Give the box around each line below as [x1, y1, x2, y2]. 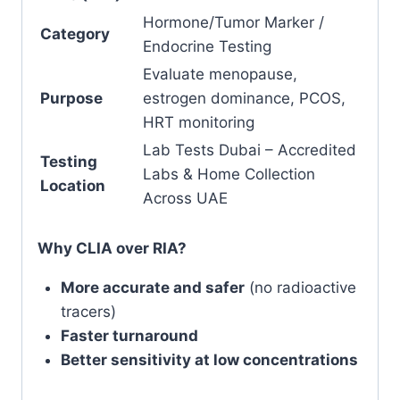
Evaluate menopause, [143, 65, 297, 83]
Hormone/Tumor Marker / [143, 13, 324, 31]
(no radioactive [244, 278, 356, 296]
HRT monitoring [143, 113, 254, 131]
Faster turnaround [60, 326, 198, 345]
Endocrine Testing [143, 37, 271, 55]
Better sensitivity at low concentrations [60, 350, 358, 369]
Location [40, 177, 105, 195]
